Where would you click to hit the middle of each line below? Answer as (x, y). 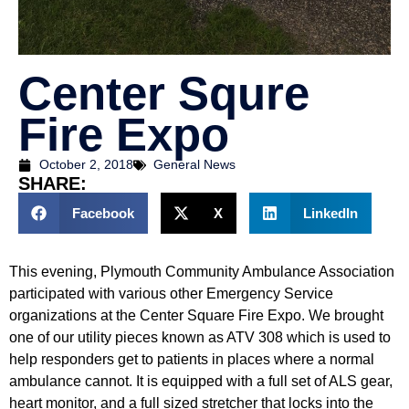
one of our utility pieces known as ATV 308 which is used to (200, 338)
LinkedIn (330, 213)
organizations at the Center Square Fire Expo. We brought (196, 316)
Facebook (103, 213)
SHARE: (52, 184)
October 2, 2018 (86, 165)
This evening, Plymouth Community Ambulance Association (202, 272)
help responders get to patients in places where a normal (192, 360)
